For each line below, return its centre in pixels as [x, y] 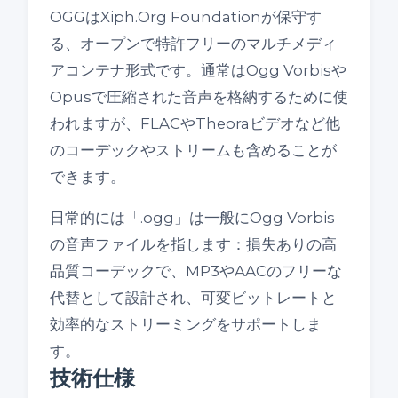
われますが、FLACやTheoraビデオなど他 [195, 124]
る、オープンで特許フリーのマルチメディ [193, 44]
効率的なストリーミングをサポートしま [186, 325]
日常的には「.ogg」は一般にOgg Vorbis [192, 218]
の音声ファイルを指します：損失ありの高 [193, 245]
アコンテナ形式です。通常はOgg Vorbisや [198, 71]
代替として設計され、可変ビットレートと [193, 298]
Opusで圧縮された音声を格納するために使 [199, 97]
